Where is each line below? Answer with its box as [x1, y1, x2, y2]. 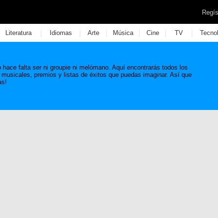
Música [112, 29, 133, 36]
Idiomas [49, 29, 72, 36]
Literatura [5, 29, 32, 36]
